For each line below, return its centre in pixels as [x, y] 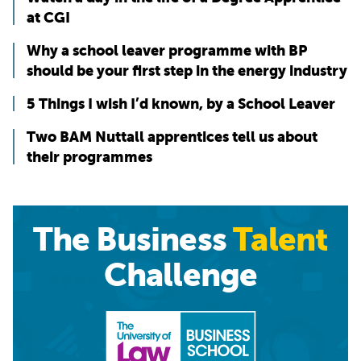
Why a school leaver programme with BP [167, 51]
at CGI [48, 18]
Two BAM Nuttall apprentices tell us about [172, 137]
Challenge [180, 275]
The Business [133, 240]
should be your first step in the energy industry [187, 71]
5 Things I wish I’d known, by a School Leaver [181, 104]
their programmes [89, 157]
